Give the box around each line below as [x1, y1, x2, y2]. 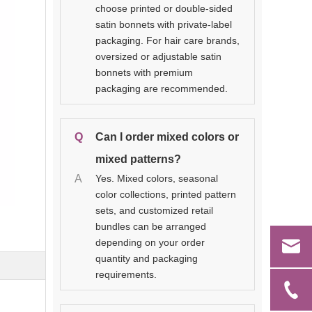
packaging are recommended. [95, 82, 228, 94]
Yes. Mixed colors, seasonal [95, 172, 218, 184]
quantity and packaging [95, 252, 198, 264]
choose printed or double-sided [95, 2, 233, 14]
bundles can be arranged [95, 220, 206, 232]
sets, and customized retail [95, 204, 213, 216]
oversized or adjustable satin [95, 50, 221, 62]
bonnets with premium [95, 66, 193, 78]
